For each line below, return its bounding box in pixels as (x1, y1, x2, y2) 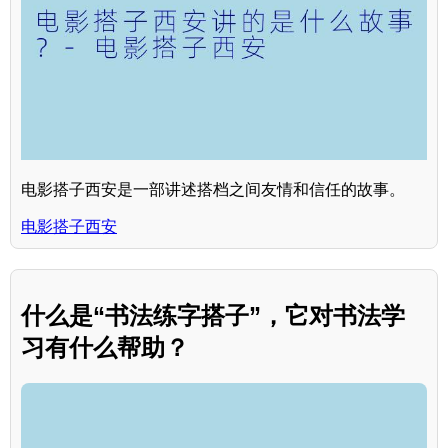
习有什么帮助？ (21, 333, 189, 361)
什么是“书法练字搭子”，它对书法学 (21, 301, 405, 329)
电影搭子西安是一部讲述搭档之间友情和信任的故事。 (21, 180, 405, 198)
